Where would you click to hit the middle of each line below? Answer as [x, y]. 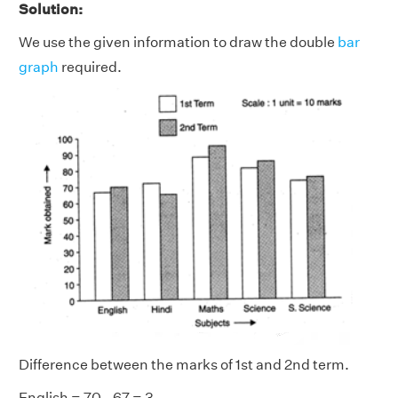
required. [90, 67]
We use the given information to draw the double [178, 42]
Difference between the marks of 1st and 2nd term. [184, 364]
